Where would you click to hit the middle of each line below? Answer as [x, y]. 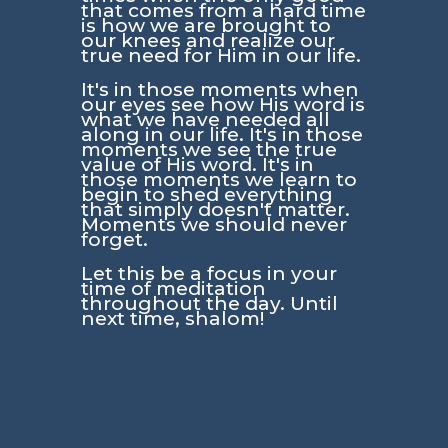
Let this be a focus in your [208, 273]
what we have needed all [205, 119]
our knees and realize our [207, 40]
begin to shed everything [206, 194]
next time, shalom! [172, 318]
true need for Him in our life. [220, 55]
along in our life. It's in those [221, 134]
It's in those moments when [219, 89]
